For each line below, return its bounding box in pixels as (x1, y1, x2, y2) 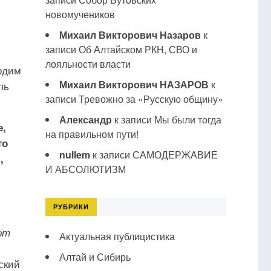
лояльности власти (45, 57, 131, 71)
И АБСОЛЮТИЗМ (45, 162, 126, 176)
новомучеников (45, 7, 115, 21)
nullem (59, 148, 90, 162)
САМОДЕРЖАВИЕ (132, 148, 218, 162)
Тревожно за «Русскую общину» (78, 92, 223, 106)
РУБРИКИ (53, 202, 89, 211)
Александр (59, 113, 112, 126)
